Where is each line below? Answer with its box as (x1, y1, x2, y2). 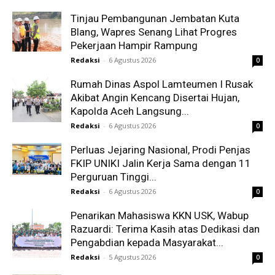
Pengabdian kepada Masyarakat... (71, 236, 223, 249)
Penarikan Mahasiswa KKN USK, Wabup (71, 209, 249, 222)
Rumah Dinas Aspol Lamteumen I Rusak (71, 77, 253, 90)
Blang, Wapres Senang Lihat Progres (71, 25, 237, 38)
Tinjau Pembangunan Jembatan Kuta (71, 12, 239, 25)
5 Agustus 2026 (109, 252, 156, 261)
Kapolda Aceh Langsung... (71, 104, 189, 117)
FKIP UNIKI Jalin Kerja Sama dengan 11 (71, 157, 251, 169)
